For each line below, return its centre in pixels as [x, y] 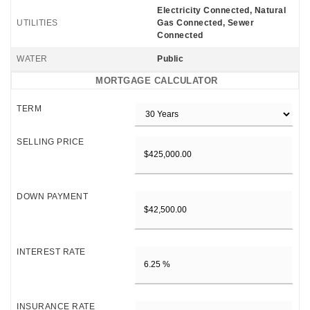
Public [170, 59]
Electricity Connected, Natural [221, 10]
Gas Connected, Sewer [206, 23]
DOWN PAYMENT [52, 197]
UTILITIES [37, 23]
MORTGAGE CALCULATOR [157, 81]
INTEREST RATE [51, 252]
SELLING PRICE [51, 142]
